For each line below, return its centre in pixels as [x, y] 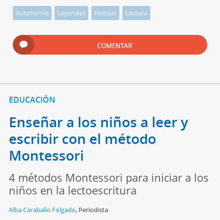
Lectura [137, 13]
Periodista [93, 209]
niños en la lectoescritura [72, 190]
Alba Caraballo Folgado [42, 209]
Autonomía [32, 13]
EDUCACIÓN [32, 99]
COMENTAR [115, 45]
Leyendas [72, 13]
